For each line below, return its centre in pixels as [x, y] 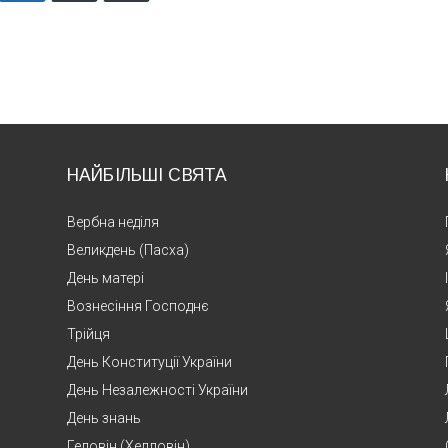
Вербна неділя [113, 221]
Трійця [89, 333]
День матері [106, 277]
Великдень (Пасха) [128, 249]
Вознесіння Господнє [138, 305]
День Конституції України [150, 361]
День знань [104, 417]
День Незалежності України [158, 389]
